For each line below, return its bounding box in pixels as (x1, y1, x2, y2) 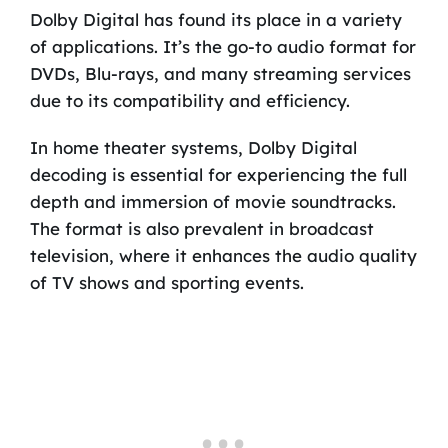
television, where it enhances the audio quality (29, 245, 417, 267)
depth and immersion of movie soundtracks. (29, 191, 396, 213)
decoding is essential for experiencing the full (29, 164, 407, 186)
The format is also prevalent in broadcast (29, 218, 374, 240)
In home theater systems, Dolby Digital (29, 137, 357, 159)
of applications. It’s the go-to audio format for (29, 36, 416, 58)
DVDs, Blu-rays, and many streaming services (29, 63, 411, 85)
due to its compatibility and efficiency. (29, 90, 350, 112)
